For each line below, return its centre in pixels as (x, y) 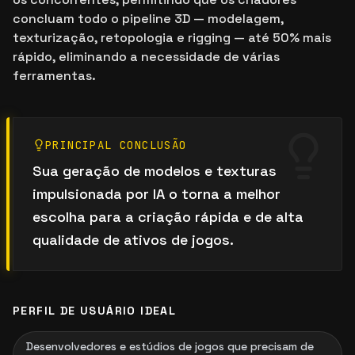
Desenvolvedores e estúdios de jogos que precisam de (170, 346)
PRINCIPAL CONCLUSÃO (116, 145)
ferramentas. (54, 76)
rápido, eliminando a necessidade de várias (146, 57)
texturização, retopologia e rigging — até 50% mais (172, 38)
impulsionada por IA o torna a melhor (157, 194)
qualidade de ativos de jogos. (133, 240)
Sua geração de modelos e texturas (155, 171)
